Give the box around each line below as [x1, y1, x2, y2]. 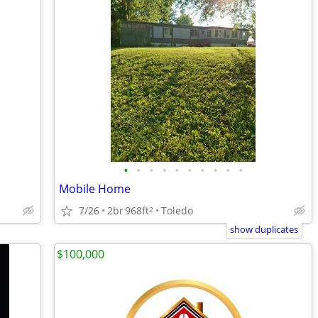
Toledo [161, 203, 193, 217]
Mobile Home [59, 181, 131, 197]
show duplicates [230, 223, 298, 236]
